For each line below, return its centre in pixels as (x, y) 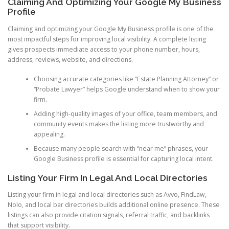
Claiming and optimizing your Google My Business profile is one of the (111, 29)
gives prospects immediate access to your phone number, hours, (104, 49)
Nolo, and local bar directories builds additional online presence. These (114, 205)
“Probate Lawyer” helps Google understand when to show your (127, 89)
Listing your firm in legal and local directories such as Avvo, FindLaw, (107, 195)
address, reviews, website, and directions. (70, 59)
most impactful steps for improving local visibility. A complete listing (107, 39)
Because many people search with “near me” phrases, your (121, 148)
